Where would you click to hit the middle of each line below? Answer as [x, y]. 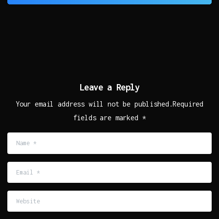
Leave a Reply [109, 87]
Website [20, 197]
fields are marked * [109, 118]
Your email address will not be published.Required [109, 104]
